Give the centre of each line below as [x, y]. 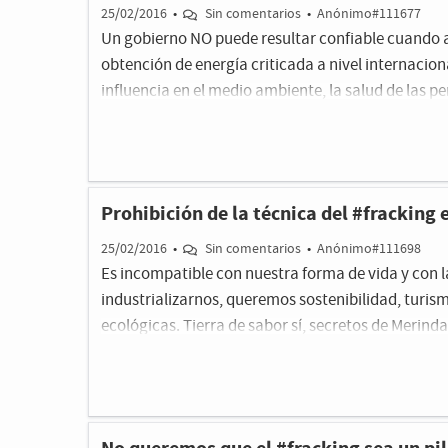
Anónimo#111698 [368, 249]
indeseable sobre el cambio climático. [231, 117]
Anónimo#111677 [368, 14]
